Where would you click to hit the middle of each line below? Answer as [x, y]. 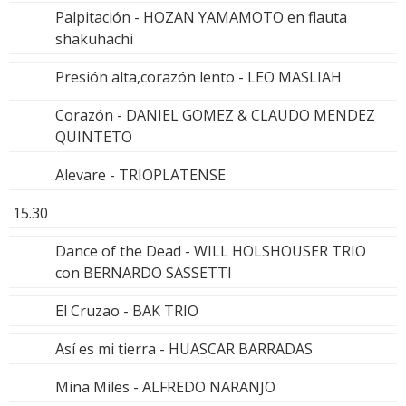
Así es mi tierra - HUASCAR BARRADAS [184, 348]
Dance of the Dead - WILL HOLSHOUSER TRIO [211, 251]
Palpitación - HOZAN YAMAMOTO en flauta [201, 17]
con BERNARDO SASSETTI [144, 272]
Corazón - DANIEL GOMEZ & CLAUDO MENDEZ [215, 115]
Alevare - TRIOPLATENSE [140, 174]
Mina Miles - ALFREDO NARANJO [165, 387]
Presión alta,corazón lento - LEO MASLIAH [198, 77]
